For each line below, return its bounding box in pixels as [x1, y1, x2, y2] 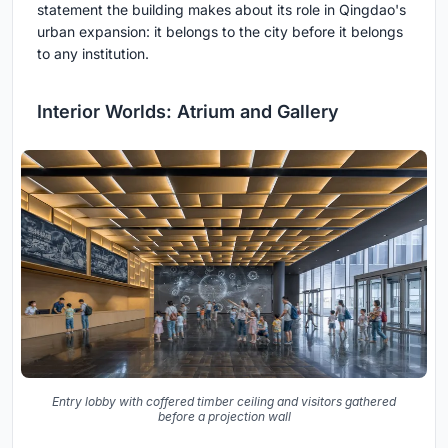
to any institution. [37, 44, 149, 62]
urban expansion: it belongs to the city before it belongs [37, 22, 403, 40]
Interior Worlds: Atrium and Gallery [37, 100, 339, 122]
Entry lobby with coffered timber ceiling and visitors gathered [52, 394, 396, 410]
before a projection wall [157, 409, 291, 425]
